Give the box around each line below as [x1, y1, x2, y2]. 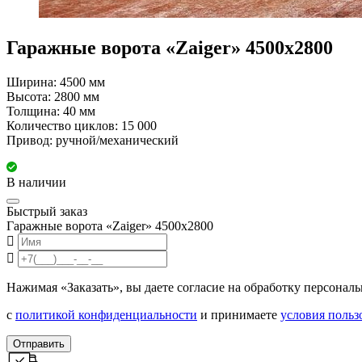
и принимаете [197, 308, 280, 322]
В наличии [6, 175, 66, 190]
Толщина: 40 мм [6, 104, 95, 119]
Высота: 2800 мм [6, 90, 99, 104]
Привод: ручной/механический [6, 133, 179, 148]
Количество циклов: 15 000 [6, 119, 157, 133]
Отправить [13, 338, 65, 351]
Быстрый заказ [6, 204, 87, 219]
